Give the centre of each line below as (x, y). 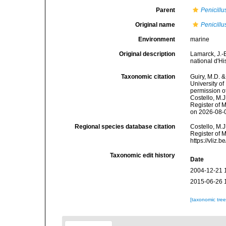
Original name (155, 25)
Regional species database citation (125, 127)
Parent (166, 10)
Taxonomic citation (148, 77)
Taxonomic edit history (143, 156)
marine (200, 39)
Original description (147, 54)
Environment (157, 39)
